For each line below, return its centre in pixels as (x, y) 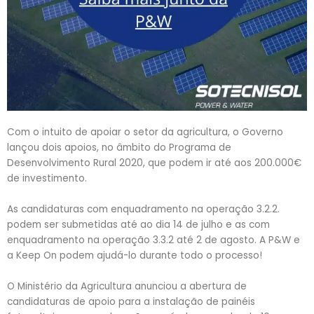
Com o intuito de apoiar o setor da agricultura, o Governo (145, 132)
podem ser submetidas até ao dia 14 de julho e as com (138, 224)
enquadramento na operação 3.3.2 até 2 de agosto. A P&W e (153, 240)
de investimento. (48, 178)
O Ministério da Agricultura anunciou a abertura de (127, 286)
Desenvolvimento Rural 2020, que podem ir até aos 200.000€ (154, 163)
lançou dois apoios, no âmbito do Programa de (119, 147)
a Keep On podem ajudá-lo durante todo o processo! (135, 255)
